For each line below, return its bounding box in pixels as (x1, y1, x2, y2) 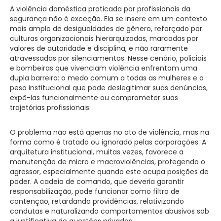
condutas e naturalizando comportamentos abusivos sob (10, 206, 209, 216)
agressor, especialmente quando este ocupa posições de (10, 166, 209, 177)
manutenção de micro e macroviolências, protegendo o (10, 156, 205, 167)
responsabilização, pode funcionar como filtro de (10, 186, 180, 196)
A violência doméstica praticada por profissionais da (10, 3, 190, 14)
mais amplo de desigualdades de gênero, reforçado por (10, 23, 202, 34)
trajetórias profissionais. (10, 102, 91, 112)
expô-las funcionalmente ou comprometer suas (10, 92, 178, 103)
